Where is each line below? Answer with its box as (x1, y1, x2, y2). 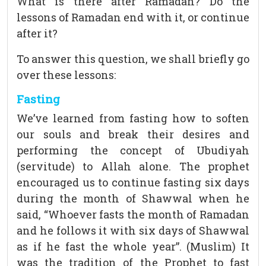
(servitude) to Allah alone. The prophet (17, 159, 249, 174)
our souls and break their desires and (17, 127, 249, 142)
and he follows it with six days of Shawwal (17, 223, 249, 238)
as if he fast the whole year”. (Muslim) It (17, 239, 249, 254)
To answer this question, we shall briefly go (17, 52, 249, 66)
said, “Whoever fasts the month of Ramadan (17, 207, 249, 222)
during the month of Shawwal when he (17, 191, 249, 206)
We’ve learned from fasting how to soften (17, 111, 249, 126)
